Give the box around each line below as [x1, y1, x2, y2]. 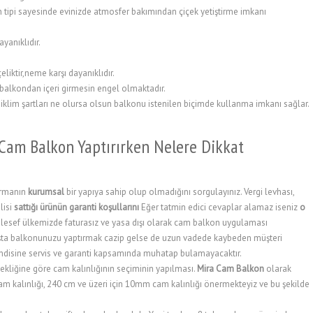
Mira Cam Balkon [197, 263, 264, 275]
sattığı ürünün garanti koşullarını [14, 201, 139, 213]
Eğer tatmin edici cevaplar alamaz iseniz [139, 201, 300, 213]
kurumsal [28, 186, 66, 198]
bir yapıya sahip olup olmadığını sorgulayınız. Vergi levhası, [66, 186, 294, 198]
